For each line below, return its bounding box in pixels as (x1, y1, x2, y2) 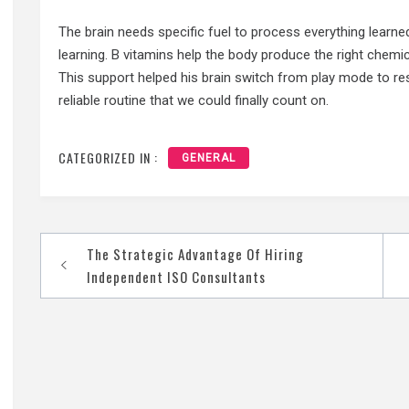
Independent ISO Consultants (87, 266, 267, 287)
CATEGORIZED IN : (58, 147, 159, 167)
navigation (40, 262, 168, 306)
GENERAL (182, 151, 236, 164)
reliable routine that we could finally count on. (58, 92, 330, 110)
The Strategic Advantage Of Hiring (87, 243, 305, 264)
